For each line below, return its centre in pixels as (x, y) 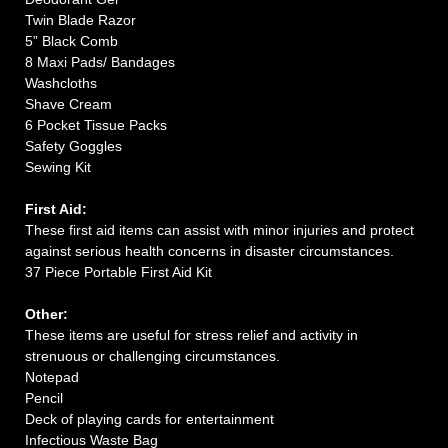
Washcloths (61, 82)
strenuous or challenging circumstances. (152, 355)
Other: (46, 313)
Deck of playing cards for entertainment (149, 418)
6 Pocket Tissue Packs (96, 124)
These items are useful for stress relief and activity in (191, 334)
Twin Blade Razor (80, 19)
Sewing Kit (58, 166)
